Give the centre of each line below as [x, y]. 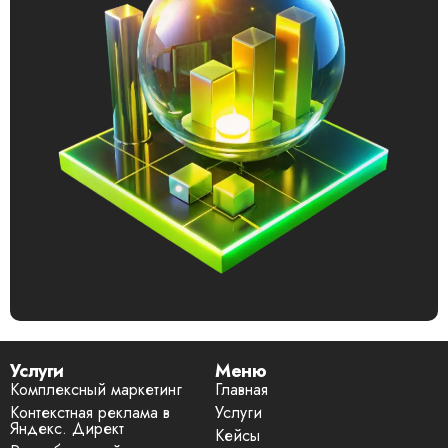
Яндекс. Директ [67, 429]
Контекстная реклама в [90, 413]
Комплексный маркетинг [96, 390]
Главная [242, 390]
